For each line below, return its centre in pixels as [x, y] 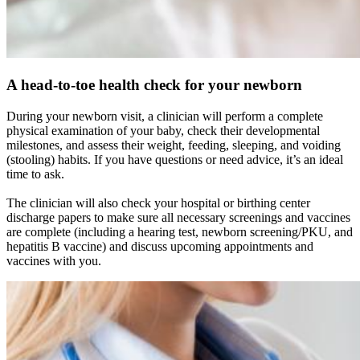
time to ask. [35, 174]
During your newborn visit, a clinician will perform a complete [165, 116]
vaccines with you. [54, 260]
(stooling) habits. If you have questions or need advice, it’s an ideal [175, 159]
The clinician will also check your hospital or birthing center [158, 202]
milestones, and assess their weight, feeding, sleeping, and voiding [174, 145]
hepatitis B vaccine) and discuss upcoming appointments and [160, 246]
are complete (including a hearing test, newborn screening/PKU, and [180, 231]
